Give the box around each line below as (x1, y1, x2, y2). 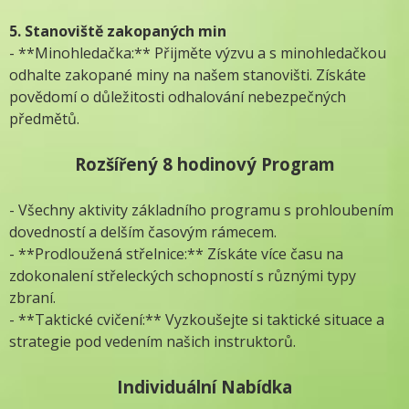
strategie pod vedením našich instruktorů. (9, 330, 296, 351)
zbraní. (9, 287, 56, 308)
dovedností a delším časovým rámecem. (9, 221, 277, 242)
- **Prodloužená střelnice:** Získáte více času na (9, 243, 343, 264)
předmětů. (9, 108, 79, 129)
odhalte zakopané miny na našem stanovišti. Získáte (9, 64, 366, 85)
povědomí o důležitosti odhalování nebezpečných (9, 86, 346, 107)
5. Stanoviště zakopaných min (9, 20, 226, 41)
